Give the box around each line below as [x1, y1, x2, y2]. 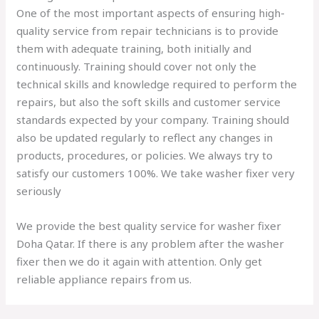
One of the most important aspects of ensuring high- [16, 6, 286, 21]
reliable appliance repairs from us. [16, 272, 192, 287]
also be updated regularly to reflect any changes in [16, 130, 273, 145]
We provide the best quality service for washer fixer [16, 219, 282, 234]
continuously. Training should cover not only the [16, 59, 257, 74]
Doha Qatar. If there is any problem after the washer [16, 236, 285, 251]
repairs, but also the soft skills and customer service [16, 95, 281, 110]
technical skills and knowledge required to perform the [16, 77, 298, 92]
